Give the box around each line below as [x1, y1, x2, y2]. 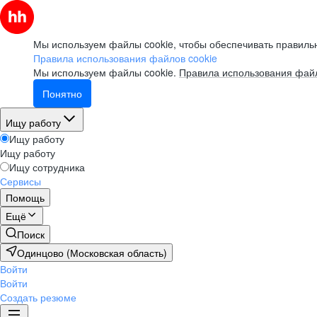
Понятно [42, 86, 82, 100]
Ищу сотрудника [9, 160, 85, 174]
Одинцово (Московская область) [17, 246, 167, 260]
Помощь [6, 190, 45, 204]
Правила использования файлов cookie [33, 51, 217, 65]
